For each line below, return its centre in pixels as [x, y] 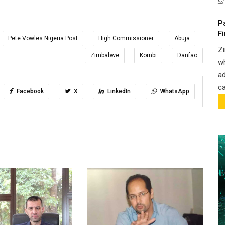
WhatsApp [174, 91]
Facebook [29, 91]
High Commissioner [126, 38]
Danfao [187, 55]
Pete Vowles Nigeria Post [43, 38]
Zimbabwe [104, 55]
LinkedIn [118, 91]
